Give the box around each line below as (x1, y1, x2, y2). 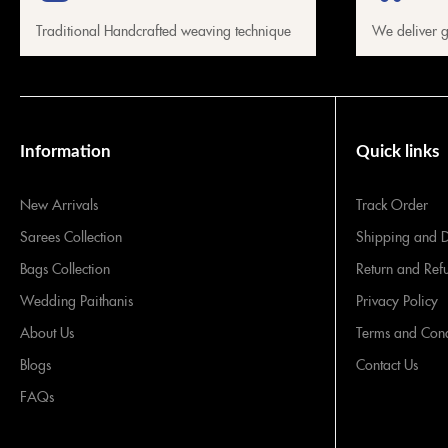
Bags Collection (20, 258, 110, 279)
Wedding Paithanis (20, 290, 133, 311)
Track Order (356, 194, 428, 215)
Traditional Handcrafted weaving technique (36, 20, 291, 41)
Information (20, 143, 111, 161)
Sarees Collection (20, 226, 122, 247)
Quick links (356, 143, 439, 161)
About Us (20, 322, 74, 343)
